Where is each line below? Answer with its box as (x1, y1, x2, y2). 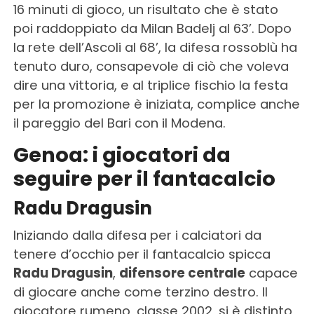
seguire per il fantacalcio (13, 164, 275, 193)
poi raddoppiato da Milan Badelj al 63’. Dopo (13, 19, 292, 37)
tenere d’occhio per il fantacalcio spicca (13, 245, 271, 263)
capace (245, 264, 298, 282)
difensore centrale (118, 264, 245, 282)
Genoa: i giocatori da (13, 140, 231, 169)
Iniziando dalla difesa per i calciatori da (13, 226, 261, 244)
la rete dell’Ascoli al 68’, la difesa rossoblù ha (13, 38, 297, 56)
